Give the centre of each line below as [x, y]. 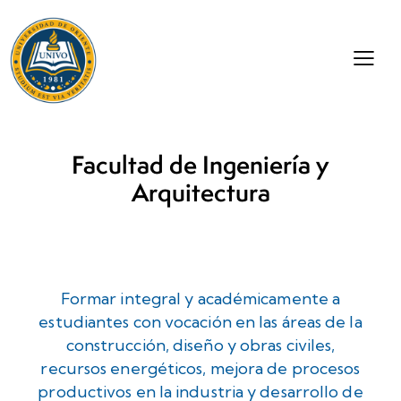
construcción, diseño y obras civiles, [200, 346]
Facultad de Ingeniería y [200, 165]
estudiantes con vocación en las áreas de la [200, 322]
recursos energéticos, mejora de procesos [200, 369]
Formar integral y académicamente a [200, 299]
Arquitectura [200, 193]
